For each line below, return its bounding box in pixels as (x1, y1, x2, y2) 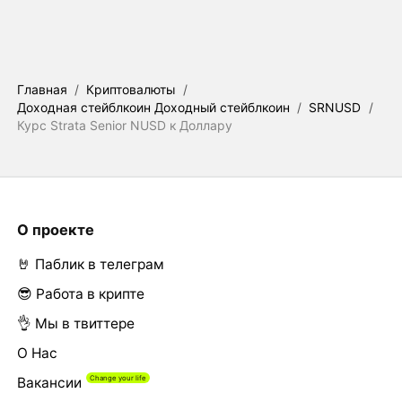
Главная (16, 81, 67, 97)
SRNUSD (309, 99, 362, 115)
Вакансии (16, 373, 82, 391)
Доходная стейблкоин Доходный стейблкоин (16, 99, 290, 115)
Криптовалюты (86, 81, 176, 97)
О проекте (16, 220, 94, 239)
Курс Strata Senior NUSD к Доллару (16, 117, 232, 133)
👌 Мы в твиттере (16, 314, 135, 332)
